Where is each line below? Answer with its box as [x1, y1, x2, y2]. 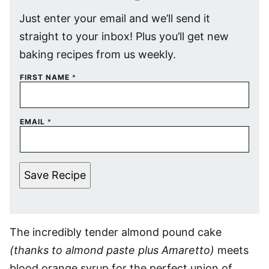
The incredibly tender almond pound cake [10, 226, 222, 238]
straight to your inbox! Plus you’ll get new [19, 30, 229, 43]
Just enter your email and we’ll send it [19, 12, 210, 25]
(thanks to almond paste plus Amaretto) [10, 244, 214, 256]
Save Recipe [24, 169, 86, 181]
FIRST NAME [20, 73, 72, 82]
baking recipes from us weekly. [19, 48, 176, 61]
